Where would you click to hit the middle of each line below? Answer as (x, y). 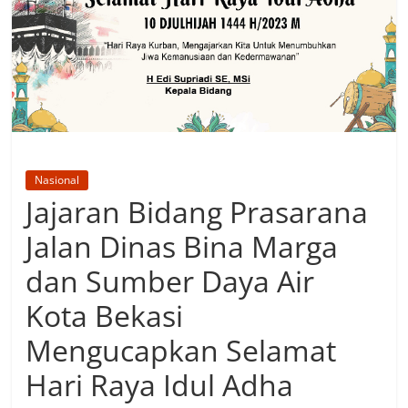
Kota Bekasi (105, 315)
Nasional (57, 179)
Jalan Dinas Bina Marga (182, 246)
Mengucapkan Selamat (181, 350)
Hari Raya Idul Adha (160, 384)
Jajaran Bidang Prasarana (197, 211)
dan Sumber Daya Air (170, 280)
